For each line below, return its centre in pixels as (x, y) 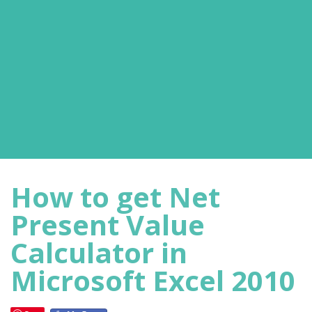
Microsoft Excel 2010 (153, 280)
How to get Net (115, 197)
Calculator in (99, 252)
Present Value (108, 225)
